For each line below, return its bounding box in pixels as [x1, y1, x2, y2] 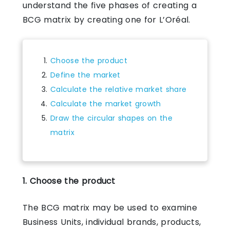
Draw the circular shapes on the [50, 112, 173, 123]
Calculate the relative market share [50, 84, 187, 94]
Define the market [50, 69, 121, 80]
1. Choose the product [23, 175, 116, 187]
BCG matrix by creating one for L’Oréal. [23, 13, 190, 26]
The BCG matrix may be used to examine [23, 201, 197, 214]
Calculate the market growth [50, 98, 161, 109]
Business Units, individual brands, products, [23, 216, 201, 228]
